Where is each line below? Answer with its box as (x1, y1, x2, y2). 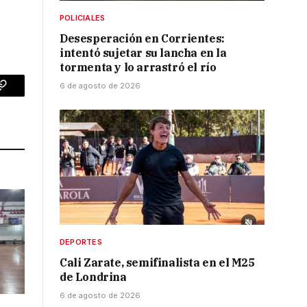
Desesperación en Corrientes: (60, 32, 225, 46)
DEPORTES (60, 237, 102, 247)
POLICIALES (60, 13, 106, 23)
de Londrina (60, 270, 127, 284)
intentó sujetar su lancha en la (60, 46, 227, 60)
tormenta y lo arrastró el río (60, 60, 221, 75)
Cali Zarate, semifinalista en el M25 (60, 256, 255, 270)
